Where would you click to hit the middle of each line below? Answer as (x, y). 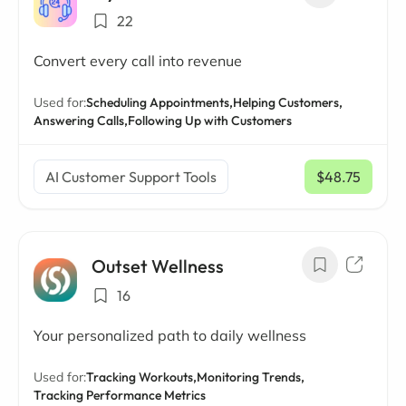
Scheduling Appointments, (159, 102)
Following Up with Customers (210, 121)
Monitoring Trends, (251, 377)
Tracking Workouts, (141, 377)
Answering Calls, (81, 121)
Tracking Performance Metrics (120, 395)
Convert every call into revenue (138, 61)
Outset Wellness (158, 266)
